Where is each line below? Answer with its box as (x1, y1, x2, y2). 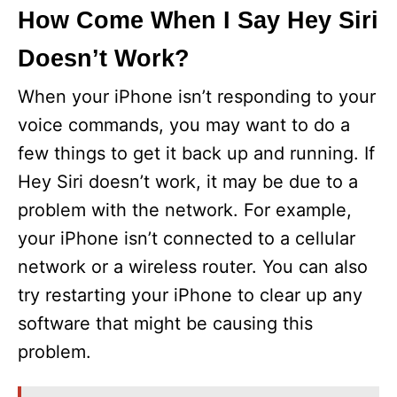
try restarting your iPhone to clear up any (18, 284, 362, 307)
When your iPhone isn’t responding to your (18, 86, 376, 108)
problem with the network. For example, (18, 199, 352, 222)
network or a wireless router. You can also (18, 256, 368, 278)
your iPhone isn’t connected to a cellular (18, 228, 355, 250)
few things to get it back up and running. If (18, 143, 375, 165)
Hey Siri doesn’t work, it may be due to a (18, 171, 358, 193)
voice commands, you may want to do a (18, 114, 350, 136)
